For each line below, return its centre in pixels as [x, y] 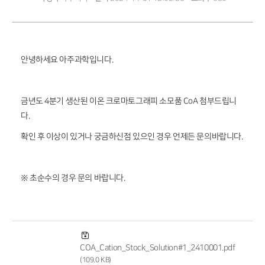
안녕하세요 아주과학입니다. [67, 59]
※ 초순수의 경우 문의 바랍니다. [73, 178]
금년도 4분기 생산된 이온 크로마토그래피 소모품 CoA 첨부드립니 [129, 101]
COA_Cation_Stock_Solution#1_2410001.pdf [158, 248]
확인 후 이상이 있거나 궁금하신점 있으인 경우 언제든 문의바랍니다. [132, 136]
